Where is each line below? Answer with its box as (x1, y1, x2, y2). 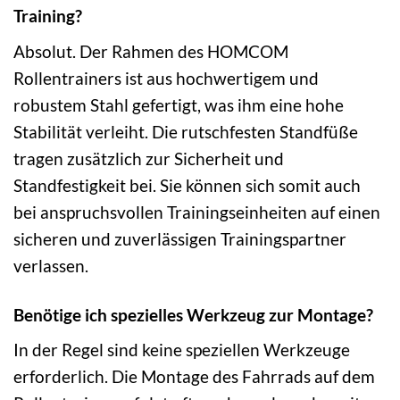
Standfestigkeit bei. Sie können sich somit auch (13, 174, 361, 196)
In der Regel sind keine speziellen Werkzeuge (13, 339, 350, 361)
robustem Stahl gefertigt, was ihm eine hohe (13, 94, 344, 115)
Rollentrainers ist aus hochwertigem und (13, 67, 319, 88)
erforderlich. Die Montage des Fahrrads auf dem (13, 366, 375, 387)
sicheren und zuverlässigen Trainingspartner (13, 228, 346, 249)
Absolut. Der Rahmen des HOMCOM (13, 40, 288, 62)
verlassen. (13, 254, 88, 276)
